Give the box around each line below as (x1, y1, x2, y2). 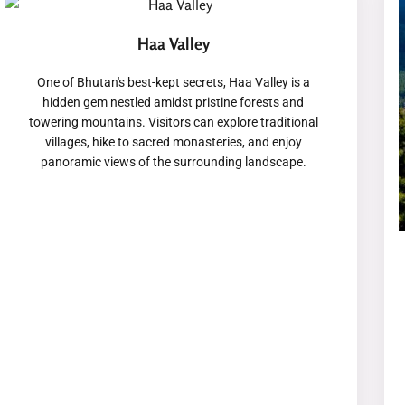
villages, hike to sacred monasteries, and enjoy (44, 134, 302, 149)
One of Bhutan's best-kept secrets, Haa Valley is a (36, 74, 310, 89)
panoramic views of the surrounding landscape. (40, 154, 306, 169)
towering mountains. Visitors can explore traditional (28, 114, 318, 129)
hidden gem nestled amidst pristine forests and (42, 94, 305, 109)
